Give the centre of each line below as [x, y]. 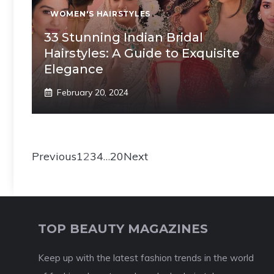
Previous [54, 156]
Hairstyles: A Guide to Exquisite [142, 53]
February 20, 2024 [93, 92]
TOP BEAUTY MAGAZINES [123, 228]
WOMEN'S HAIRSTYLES [100, 13]
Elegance [74, 69]
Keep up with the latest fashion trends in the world [146, 257]
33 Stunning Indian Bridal [124, 37]
